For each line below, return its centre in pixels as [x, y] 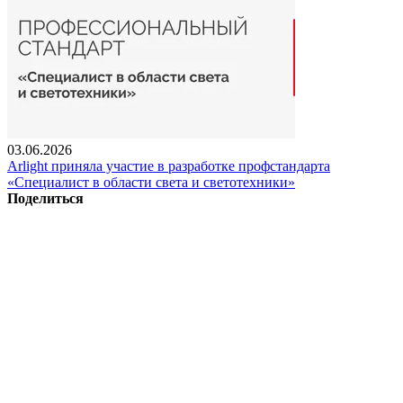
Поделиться [45, 198]
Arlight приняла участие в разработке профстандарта [169, 166]
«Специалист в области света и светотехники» [151, 182]
